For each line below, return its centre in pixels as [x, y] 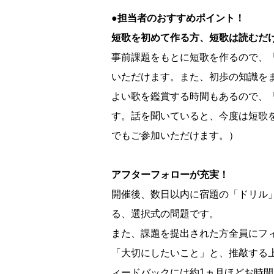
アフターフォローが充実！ [170, 175]
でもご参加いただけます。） [175, 136]
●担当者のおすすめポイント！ [178, 18]
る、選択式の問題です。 [165, 214]
